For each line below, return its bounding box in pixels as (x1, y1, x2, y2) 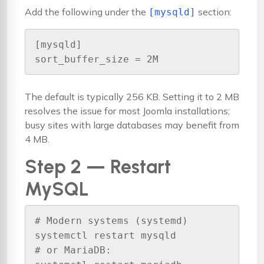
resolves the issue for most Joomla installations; (25, 105, 230, 117)
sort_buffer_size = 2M (35, 53, 159, 65)
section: (196, 6, 232, 18)
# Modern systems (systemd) (35, 215, 188, 227)
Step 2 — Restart (25, 156, 171, 179)
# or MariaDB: (35, 245, 111, 256)
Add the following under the (25, 6, 148, 18)
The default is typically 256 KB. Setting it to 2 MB (25, 91, 239, 103)
